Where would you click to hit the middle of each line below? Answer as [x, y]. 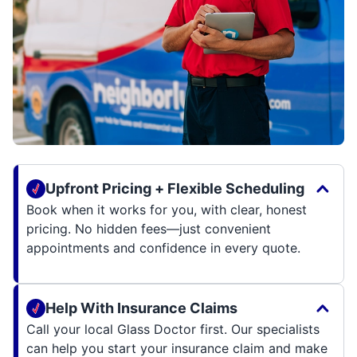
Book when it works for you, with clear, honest [167, 210]
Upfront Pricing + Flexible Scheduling [175, 189]
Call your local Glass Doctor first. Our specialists [173, 330]
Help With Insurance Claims [141, 308]
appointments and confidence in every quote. [163, 248]
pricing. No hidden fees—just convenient [149, 229]
